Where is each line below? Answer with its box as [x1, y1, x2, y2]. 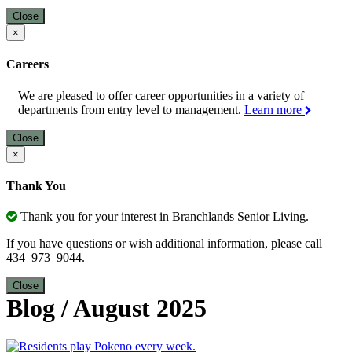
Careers [6, 57, 49, 71]
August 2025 [73, 294, 207, 323]
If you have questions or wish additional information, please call [6, 236, 322, 251]
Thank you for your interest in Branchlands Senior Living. [17, 210, 309, 224]
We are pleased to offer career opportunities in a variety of [18, 88, 304, 102]
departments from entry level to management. [18, 102, 244, 116]
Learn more [244, 102, 305, 116]
